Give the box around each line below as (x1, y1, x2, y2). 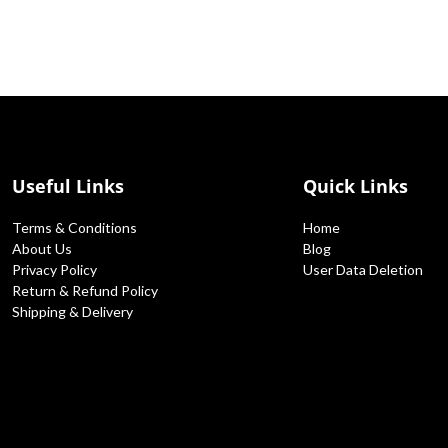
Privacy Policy (12, 261, 98, 278)
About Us (12, 240, 73, 257)
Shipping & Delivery (12, 303, 134, 320)
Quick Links (302, 174, 408, 198)
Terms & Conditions (12, 219, 138, 236)
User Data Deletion (302, 261, 423, 278)
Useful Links (12, 174, 125, 198)
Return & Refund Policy (12, 282, 159, 299)
